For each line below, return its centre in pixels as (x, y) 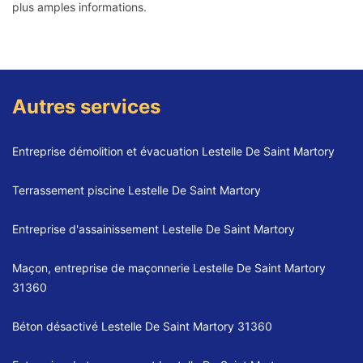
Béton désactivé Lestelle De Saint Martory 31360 (142, 327)
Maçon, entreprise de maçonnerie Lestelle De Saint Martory (169, 268)
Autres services (86, 107)
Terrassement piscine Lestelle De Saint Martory (137, 190)
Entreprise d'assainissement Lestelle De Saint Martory (154, 229)
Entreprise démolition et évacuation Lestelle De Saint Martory (173, 152)
